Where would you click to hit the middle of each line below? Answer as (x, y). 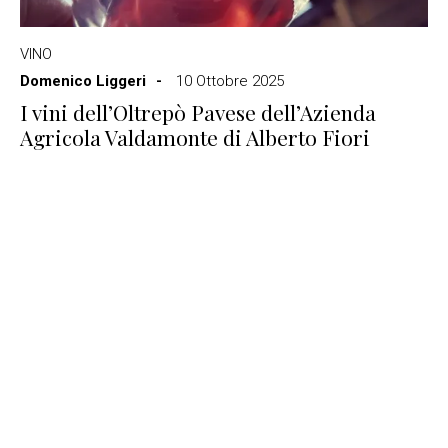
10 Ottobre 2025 (230, 81)
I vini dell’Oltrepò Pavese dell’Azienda (198, 112)
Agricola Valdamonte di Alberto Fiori (195, 137)
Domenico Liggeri (83, 81)
